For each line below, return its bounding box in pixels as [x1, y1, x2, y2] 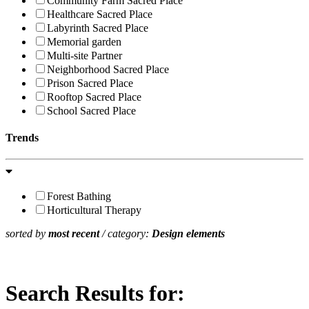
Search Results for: [6, 280, 185, 306]
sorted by [6, 228, 48, 240]
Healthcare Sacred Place [47, 8, 152, 20]
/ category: [99, 228, 152, 240]
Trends [6, 131, 39, 143]
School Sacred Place [47, 104, 136, 117]
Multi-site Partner [47, 49, 122, 61]
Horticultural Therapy [47, 204, 141, 217]
